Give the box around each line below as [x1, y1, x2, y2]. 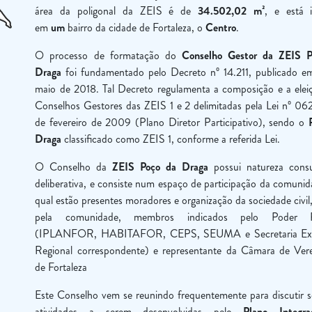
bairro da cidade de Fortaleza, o [65, 19, 206, 36]
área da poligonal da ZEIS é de [35, 3, 198, 19]
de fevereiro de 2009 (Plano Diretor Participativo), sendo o [35, 114, 309, 130]
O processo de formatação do [35, 47, 182, 63]
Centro [205, 19, 237, 36]
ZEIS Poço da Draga [112, 159, 209, 175]
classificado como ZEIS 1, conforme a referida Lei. [61, 131, 281, 147]
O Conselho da [35, 159, 113, 175]
